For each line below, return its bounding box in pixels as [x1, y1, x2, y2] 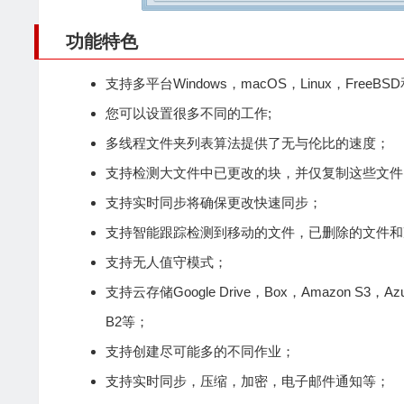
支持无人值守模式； [106, 254, 227, 271]
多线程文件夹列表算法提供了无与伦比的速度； [106, 135, 390, 151]
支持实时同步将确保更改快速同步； [106, 195, 322, 211]
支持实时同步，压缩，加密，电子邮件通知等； [106, 373, 390, 390]
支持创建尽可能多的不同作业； [106, 344, 295, 360]
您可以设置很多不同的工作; [106, 106, 271, 122]
